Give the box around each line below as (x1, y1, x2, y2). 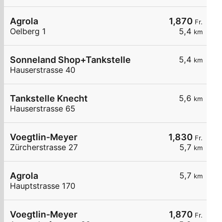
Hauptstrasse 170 (10, 181, 75, 191)
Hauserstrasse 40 (10, 65, 75, 75)
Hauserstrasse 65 (10, 104, 75, 114)
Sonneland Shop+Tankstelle (10, 55, 131, 65)
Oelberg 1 (10, 26, 46, 37)
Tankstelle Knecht (10, 93, 88, 104)
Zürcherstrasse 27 (10, 142, 78, 153)
